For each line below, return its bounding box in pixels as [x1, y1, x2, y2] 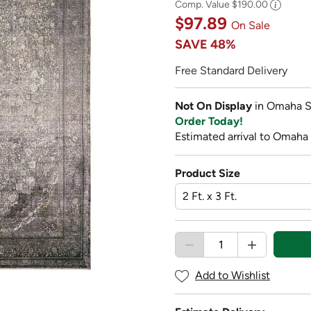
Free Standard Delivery [175, 63, 287, 77]
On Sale [231, 18, 270, 32]
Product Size [175, 166, 240, 180]
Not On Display [175, 99, 255, 112]
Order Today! [175, 114, 243, 128]
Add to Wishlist [195, 269, 270, 283]
